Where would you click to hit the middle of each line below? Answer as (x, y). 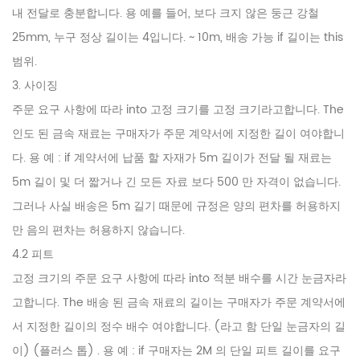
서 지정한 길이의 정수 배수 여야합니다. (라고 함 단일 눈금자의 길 (179, 327)
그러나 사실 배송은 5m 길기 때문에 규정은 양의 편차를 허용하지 (176, 207)
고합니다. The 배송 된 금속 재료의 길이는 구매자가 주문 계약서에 (179, 303)
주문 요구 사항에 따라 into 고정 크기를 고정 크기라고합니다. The (178, 110)
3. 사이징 (35, 86)
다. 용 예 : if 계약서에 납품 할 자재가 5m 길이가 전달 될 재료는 (172, 158)
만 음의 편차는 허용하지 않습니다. (98, 231)
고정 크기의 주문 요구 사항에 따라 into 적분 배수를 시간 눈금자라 (179, 279)
